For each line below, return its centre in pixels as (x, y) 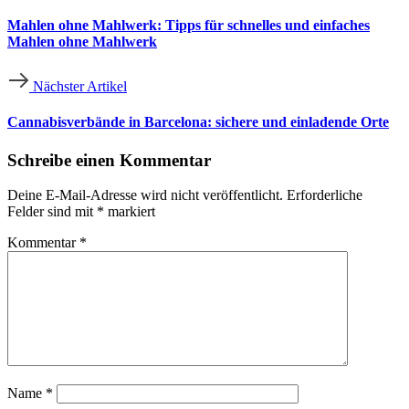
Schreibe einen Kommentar (109, 160)
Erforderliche (325, 195)
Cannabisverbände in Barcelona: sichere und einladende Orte (198, 122)
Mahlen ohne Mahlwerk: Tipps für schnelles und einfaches (189, 25)
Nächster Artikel (80, 87)
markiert (130, 212)
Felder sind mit (52, 212)
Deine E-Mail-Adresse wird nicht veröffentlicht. (145, 195)
